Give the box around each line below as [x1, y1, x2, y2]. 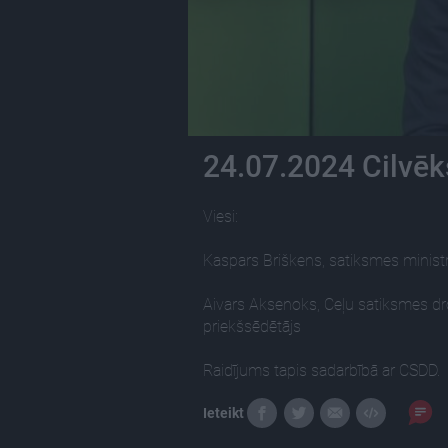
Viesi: [203, 206, 238, 226]
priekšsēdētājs [203, 316, 301, 336]
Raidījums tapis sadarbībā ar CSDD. [203, 360, 440, 380]
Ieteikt [203, 404, 244, 421]
